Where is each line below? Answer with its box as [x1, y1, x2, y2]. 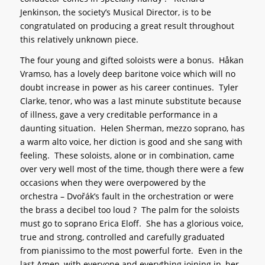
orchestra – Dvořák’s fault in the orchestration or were [20, 190, 234, 202]
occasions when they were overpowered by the [20, 177, 206, 189]
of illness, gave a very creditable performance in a [20, 109, 218, 121]
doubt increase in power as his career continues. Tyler [20, 82, 238, 93]
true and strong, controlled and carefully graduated [20, 231, 225, 243]
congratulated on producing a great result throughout [20, 20, 234, 32]
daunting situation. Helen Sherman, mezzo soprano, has [20, 122, 245, 134]
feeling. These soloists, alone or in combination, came [20, 150, 234, 161]
